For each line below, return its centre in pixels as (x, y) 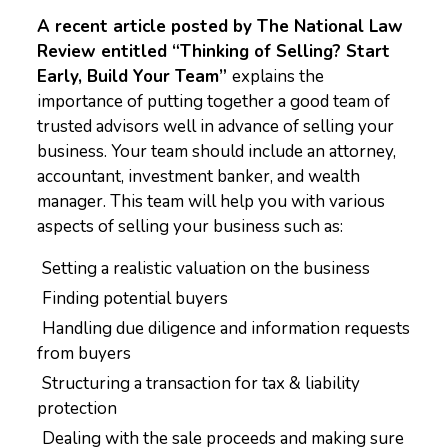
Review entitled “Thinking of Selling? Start (214, 51)
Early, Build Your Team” (135, 76)
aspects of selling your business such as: (190, 226)
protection (77, 408)
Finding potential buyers (135, 298)
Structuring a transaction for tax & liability (201, 383)
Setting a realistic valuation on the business (206, 268)
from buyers (84, 353)
